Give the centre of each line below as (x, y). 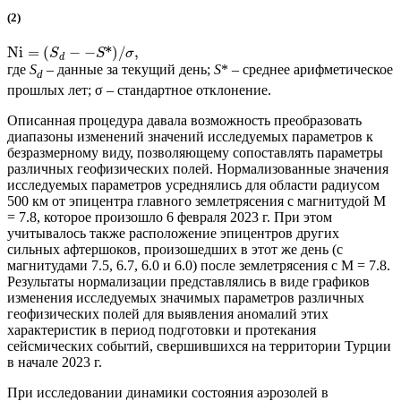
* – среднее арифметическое (307, 70)
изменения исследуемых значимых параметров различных (186, 297)
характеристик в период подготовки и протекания (162, 329)
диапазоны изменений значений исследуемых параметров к (190, 136)
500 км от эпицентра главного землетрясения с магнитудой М (196, 200)
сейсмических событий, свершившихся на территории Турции (199, 346)
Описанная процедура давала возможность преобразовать (184, 120)
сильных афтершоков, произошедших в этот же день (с (175, 249)
